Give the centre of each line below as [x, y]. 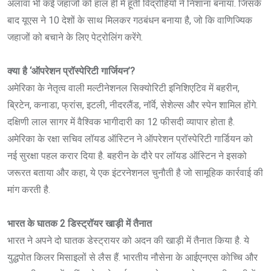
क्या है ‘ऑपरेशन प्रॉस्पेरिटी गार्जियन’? [71, 71]
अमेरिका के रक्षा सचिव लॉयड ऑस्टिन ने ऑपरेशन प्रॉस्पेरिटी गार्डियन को [130, 139]
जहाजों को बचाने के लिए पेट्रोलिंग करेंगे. [75, 37]
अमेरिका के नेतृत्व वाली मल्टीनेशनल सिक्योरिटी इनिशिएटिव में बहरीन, [123, 88]
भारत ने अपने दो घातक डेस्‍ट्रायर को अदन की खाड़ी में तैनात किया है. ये [128, 240]
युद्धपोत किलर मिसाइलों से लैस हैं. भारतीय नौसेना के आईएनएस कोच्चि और [132, 257]
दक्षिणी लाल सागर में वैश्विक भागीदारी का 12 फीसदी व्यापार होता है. [121, 122]
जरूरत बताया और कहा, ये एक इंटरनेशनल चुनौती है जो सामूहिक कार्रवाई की [135, 172]
